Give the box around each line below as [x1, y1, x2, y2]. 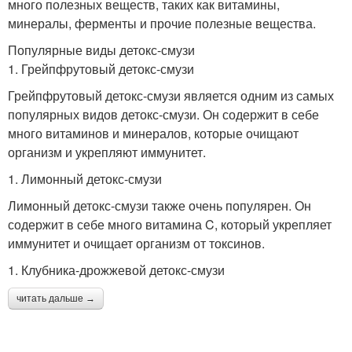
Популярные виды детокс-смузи [8, 41, 195, 59]
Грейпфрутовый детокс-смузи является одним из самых [8, 86, 334, 104]
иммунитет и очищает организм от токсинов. [8, 234, 265, 252]
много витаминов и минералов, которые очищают [8, 124, 299, 142]
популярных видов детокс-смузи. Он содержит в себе [8, 105, 319, 123]
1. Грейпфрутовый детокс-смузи [8, 60, 194, 78]
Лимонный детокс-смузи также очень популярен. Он [8, 196, 311, 214]
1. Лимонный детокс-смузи [8, 170, 162, 188]
